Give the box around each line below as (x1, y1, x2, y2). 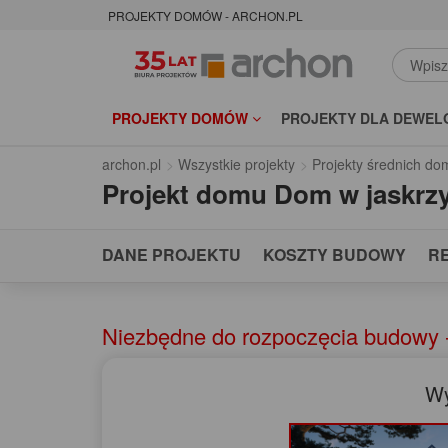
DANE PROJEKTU (102, 243, 241, 267)
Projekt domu (102, 175, 267, 213)
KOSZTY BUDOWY (263, 243, 406, 267)
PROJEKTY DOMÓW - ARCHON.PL (108, 7, 303, 25)
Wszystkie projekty (178, 154, 295, 175)
